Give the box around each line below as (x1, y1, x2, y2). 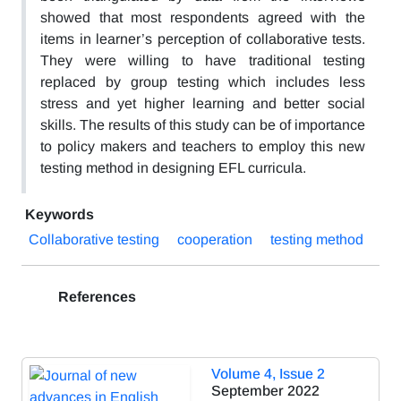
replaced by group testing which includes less (40, 74, 365, 90)
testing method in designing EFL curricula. (40, 160, 306, 175)
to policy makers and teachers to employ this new (40, 139, 365, 154)
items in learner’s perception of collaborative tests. (40, 31, 365, 47)
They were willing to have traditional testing (40, 53, 365, 68)
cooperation (177, 232, 252, 247)
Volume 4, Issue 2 (211, 366, 325, 381)
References (55, 289, 136, 304)
